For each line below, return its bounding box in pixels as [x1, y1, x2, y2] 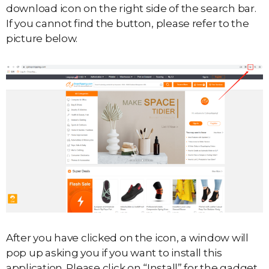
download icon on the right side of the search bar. [6, 2, 256, 15]
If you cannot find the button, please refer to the [6, 17, 249, 30]
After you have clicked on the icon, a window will [6, 231, 249, 244]
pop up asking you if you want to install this [6, 246, 222, 259]
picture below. [6, 32, 78, 45]
